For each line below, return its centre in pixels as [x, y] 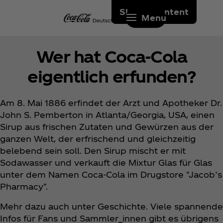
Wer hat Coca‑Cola [111, 56]
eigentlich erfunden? [111, 76]
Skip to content [154, 12]
